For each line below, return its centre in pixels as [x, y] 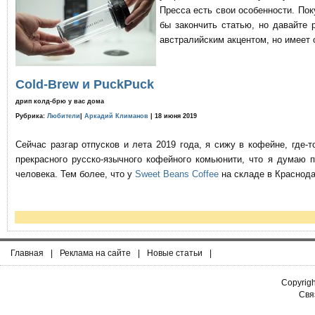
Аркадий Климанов [116, 116]
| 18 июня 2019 [173, 116]
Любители [64, 116]
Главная [27, 253]
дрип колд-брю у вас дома [60, 101]
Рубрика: [31, 116]
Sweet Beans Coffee [177, 174]
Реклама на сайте [95, 253]
